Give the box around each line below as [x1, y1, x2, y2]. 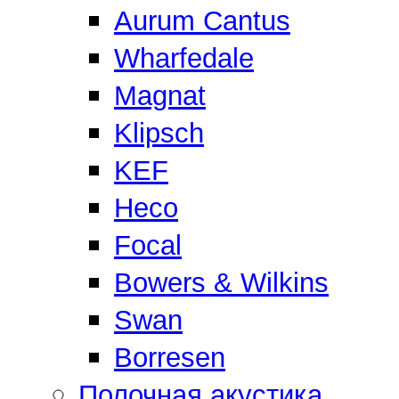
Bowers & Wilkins [114, 266, 329, 298]
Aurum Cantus [114, 4, 290, 37]
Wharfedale [114, 42, 254, 74]
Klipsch [114, 117, 204, 149]
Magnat [114, 79, 206, 111]
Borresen [114, 341, 225, 373]
